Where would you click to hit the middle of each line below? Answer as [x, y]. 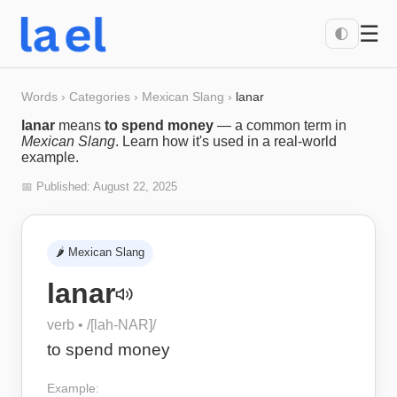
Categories [100, 97]
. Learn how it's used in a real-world [226, 141]
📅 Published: [57, 187]
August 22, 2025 [135, 187]
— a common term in [280, 125]
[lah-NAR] [121, 325]
